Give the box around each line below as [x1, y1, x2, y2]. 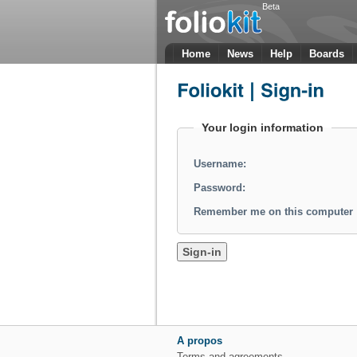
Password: [194, 182, 245, 194]
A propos [177, 335, 222, 347]
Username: [194, 158, 246, 170]
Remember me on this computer [194, 206, 353, 218]
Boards [309, 48, 344, 60]
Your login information [202, 121, 324, 134]
